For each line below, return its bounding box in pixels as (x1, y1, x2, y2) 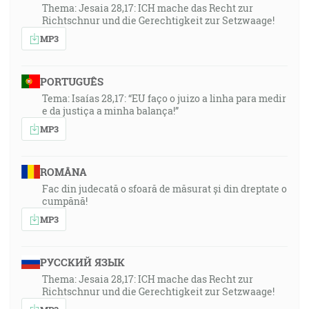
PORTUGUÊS (39, 74, 103, 88)
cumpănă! (42, 195, 88, 208)
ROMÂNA (39, 165, 87, 179)
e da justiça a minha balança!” (42, 104, 179, 117)
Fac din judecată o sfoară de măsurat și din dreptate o (42, 182, 287, 195)
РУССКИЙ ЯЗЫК (39, 255, 125, 269)
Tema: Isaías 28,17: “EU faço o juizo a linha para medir (42, 92, 286, 105)
